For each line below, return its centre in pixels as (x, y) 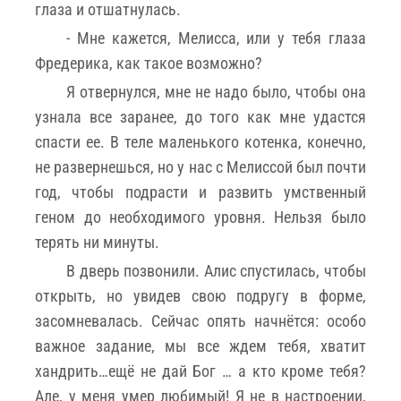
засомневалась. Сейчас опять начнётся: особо (200, 320)
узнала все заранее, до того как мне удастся (200, 116)
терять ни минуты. (97, 242)
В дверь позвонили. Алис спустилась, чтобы (216, 270)
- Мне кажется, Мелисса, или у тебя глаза (216, 38)
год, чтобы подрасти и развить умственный (200, 192)
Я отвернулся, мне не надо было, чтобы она (216, 91)
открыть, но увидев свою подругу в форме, (200, 295)
